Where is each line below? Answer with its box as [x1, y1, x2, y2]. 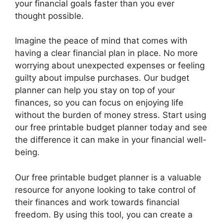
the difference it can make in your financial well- [15, 135, 207, 145]
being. [15, 147, 40, 158]
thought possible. [15, 10, 84, 21]
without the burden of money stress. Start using [15, 110, 206, 120]
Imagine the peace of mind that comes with [15, 36, 187, 46]
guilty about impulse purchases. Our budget [15, 73, 189, 83]
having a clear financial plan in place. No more [15, 48, 198, 58]
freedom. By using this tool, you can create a [15, 209, 193, 220]
